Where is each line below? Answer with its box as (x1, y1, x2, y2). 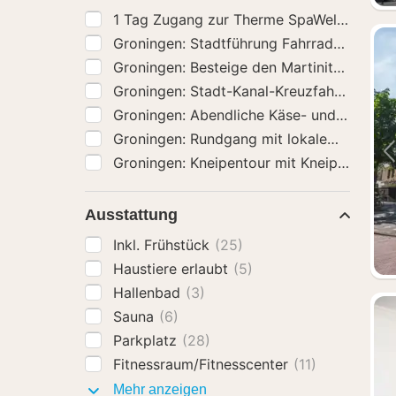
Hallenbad (113, 284, 185, 301)
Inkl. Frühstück (113, 236, 214, 254)
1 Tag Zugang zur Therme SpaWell (113, 11, 345, 28)
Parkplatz (113, 331, 181, 349)
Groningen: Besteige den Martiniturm (113, 58, 363, 76)
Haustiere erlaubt (113, 260, 232, 278)
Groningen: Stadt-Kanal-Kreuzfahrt (113, 82, 350, 100)
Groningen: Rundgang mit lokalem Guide (113, 130, 387, 148)
